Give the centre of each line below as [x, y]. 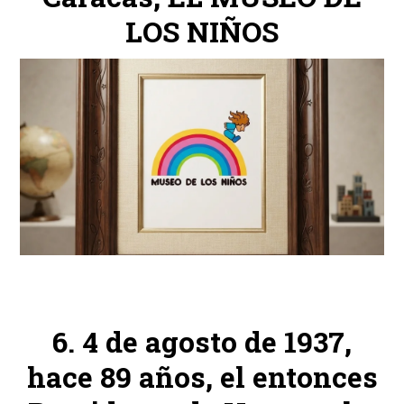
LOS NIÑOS [202, 32]
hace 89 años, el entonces [202, 376]
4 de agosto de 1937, [217, 341]
